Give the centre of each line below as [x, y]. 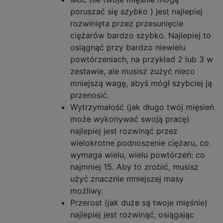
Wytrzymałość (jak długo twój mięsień [142, 107]
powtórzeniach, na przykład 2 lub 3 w [142, 59]
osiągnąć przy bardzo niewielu [128, 47]
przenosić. [90, 95]
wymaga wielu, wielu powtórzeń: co [138, 155]
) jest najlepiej [175, 11]
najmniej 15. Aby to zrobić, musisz [134, 167]
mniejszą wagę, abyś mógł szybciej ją [141, 83]
